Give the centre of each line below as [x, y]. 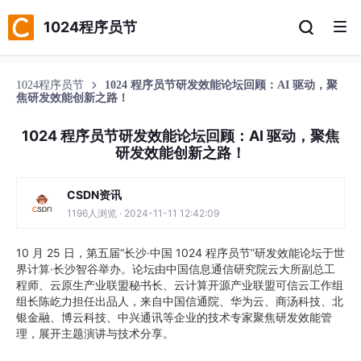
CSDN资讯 [94, 195]
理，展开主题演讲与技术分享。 [95, 333]
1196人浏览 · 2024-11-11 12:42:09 [143, 213]
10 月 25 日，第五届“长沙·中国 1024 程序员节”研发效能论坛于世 [180, 253]
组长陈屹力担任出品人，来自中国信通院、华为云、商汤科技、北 [180, 301]
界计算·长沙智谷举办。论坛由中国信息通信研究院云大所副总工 [176, 269]
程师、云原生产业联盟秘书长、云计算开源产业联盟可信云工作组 [180, 285]
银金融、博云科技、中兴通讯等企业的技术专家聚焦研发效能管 [174, 317]
